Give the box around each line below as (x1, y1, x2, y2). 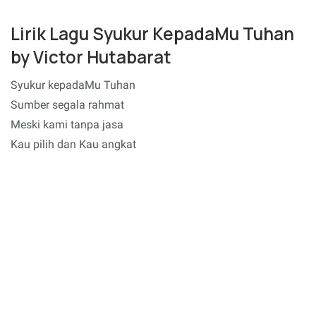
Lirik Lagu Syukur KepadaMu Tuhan (11, 21, 294, 45)
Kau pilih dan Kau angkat (11, 138, 136, 151)
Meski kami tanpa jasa (11, 118, 123, 131)
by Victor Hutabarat (11, 44, 171, 68)
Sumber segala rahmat (11, 98, 124, 111)
